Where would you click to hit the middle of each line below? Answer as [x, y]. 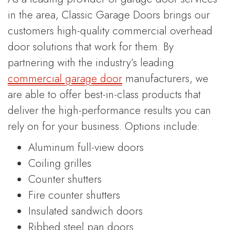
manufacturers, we [165, 78]
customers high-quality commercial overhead [110, 31]
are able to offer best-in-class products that [104, 94]
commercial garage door [65, 78]
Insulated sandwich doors [85, 211]
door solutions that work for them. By [91, 46]
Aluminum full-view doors [86, 148]
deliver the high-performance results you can [109, 110]
